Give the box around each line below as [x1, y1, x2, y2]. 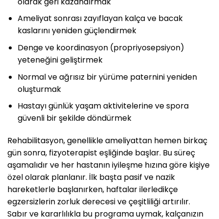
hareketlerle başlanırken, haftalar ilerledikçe [7, 184, 178, 195]
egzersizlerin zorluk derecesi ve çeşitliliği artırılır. [7, 196, 190, 207]
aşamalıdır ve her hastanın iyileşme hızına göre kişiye [7, 159, 210, 171]
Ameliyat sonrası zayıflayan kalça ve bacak [17, 13, 183, 24]
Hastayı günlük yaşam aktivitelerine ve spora [17, 100, 189, 112]
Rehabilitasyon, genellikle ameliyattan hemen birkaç [7, 135, 207, 146]
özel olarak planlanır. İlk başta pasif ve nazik [7, 172, 175, 183]
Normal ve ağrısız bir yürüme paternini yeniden [17, 71, 197, 83]
